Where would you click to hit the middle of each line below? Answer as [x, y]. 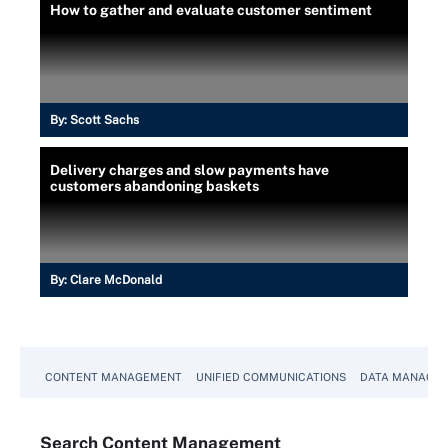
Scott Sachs [104, 120]
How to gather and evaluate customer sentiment [211, 10]
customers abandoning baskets [154, 186]
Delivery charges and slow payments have [189, 170]
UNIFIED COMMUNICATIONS [271, 377]
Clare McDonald [116, 280]
